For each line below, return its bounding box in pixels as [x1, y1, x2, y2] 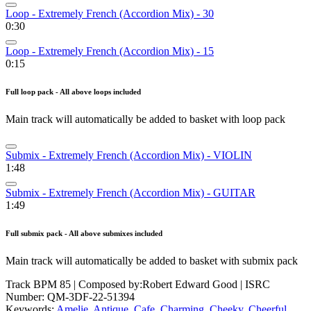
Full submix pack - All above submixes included [6, 229, 162, 237]
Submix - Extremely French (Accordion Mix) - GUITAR [6, 187, 255, 199]
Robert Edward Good [142, 278, 237, 290]
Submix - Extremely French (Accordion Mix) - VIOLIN [6, 149, 252, 162]
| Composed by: [71, 278, 142, 290]
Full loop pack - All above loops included [6, 87, 141, 96]
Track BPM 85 [6, 278, 71, 290]
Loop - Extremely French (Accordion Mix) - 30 [6, 8, 214, 20]
